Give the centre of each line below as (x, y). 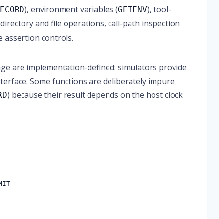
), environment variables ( (71, 9)
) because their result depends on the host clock (95, 95)
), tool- (159, 9)
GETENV (133, 10)
